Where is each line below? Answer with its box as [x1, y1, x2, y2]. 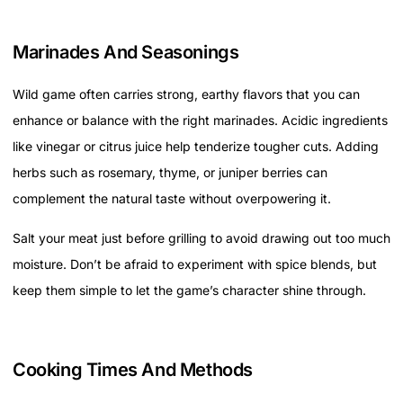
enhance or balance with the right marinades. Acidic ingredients [13, 112, 388, 129]
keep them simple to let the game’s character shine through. [13, 282, 366, 298]
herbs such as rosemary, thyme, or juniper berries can [13, 165, 327, 181]
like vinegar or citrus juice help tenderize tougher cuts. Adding [13, 139, 379, 155]
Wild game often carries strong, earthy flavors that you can [13, 86, 360, 103]
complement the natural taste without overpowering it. [13, 191, 331, 207]
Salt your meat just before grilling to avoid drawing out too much [13, 229, 390, 246]
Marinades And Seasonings [13, 41, 239, 64]
